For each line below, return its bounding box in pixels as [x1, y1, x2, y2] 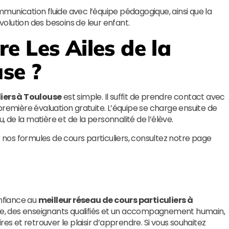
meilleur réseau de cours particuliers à [38, 194, 193, 206]
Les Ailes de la [26, 34, 171, 61]
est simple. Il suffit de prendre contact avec [61, 91, 225, 103]
